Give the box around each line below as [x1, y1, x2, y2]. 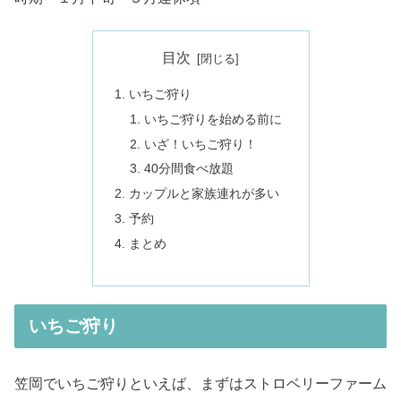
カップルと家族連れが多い [128, 186, 279, 201]
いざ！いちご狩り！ [144, 136, 258, 151]
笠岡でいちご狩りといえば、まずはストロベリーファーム [14, 375, 387, 391]
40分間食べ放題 [144, 161, 235, 176]
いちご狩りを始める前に [144, 111, 283, 126]
